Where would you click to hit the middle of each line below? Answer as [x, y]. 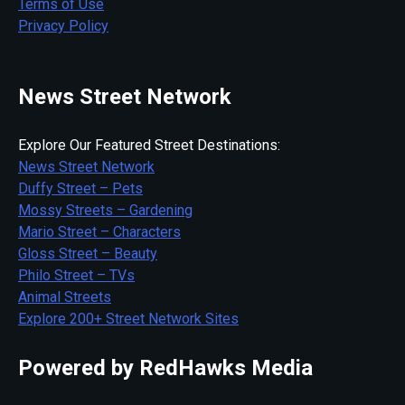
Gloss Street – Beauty [88, 254]
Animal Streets [65, 297]
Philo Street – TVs [76, 276]
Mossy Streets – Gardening [105, 211]
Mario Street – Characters [99, 232]
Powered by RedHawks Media [165, 368]
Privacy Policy [63, 26]
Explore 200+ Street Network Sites [128, 319]
